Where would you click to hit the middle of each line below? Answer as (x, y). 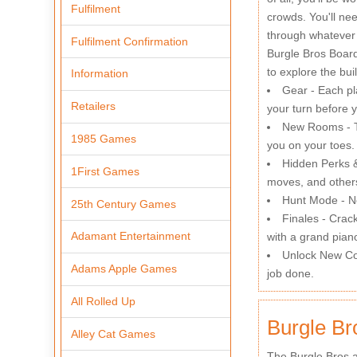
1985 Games (104, 138)
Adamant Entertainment (131, 236)
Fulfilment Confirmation (130, 41)
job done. (290, 274)
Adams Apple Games (124, 269)
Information (100, 74)
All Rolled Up (104, 301)
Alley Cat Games (114, 333)
